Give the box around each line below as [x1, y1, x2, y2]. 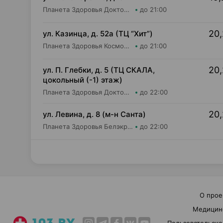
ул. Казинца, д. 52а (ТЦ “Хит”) [43, 29, 153, 38]
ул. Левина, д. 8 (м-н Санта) [43, 110, 146, 119]
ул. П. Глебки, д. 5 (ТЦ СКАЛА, [43, 65, 155, 75]
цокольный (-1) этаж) [43, 75, 122, 85]
